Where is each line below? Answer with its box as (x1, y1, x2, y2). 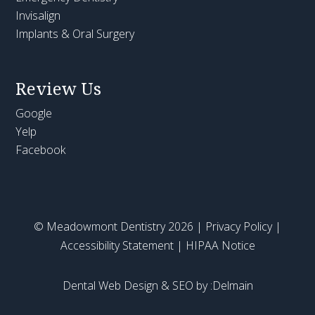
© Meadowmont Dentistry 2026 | (34, 219, 205, 235)
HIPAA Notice (185, 238, 255, 254)
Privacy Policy (205, 219, 272, 235)
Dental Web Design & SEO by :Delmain (62, 278, 253, 294)
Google (15, 105, 53, 122)
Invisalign (15, 8, 61, 24)
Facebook (15, 142, 66, 158)
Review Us (15, 77, 102, 101)
